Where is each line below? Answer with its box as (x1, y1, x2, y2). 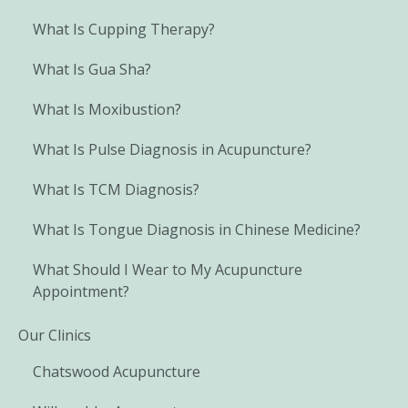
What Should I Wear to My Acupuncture (33, 260, 302, 280)
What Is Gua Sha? (33, 59, 151, 80)
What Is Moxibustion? (33, 99, 181, 120)
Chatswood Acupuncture (33, 362, 200, 382)
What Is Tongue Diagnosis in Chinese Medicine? (33, 219, 361, 240)
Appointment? (33, 281, 129, 302)
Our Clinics (18, 325, 91, 346)
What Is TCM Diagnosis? (33, 179, 199, 200)
